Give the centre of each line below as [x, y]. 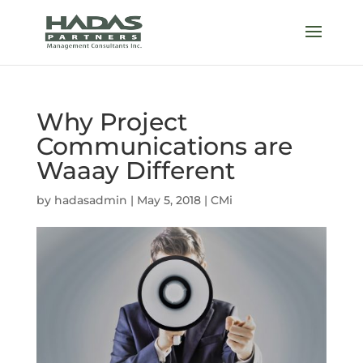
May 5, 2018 [169, 200]
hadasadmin [90, 200]
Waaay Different [135, 171]
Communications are [164, 146]
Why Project [111, 122]
